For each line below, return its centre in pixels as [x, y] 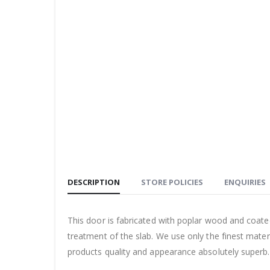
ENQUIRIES [245, 182]
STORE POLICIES [172, 182]
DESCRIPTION [94, 182]
